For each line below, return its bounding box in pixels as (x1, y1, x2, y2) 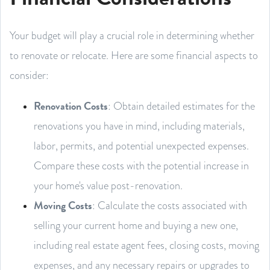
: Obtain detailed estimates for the (108, 98, 255, 113)
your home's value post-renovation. (34, 177, 183, 193)
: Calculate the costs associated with (92, 197, 247, 213)
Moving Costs (34, 196, 92, 213)
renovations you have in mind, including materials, (34, 118, 245, 133)
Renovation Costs (34, 97, 108, 114)
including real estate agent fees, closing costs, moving (34, 237, 259, 253)
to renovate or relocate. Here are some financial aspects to (10, 47, 258, 63)
